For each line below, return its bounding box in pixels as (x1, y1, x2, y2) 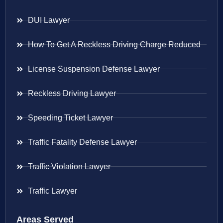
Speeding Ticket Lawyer (27, 113, 113, 122)
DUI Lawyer (27, 15, 70, 24)
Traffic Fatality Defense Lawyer (27, 137, 137, 146)
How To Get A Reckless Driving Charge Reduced (27, 40, 201, 49)
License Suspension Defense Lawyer (27, 64, 160, 73)
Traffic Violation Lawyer (27, 162, 111, 171)
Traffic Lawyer (27, 186, 77, 195)
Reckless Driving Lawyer (27, 89, 116, 98)
